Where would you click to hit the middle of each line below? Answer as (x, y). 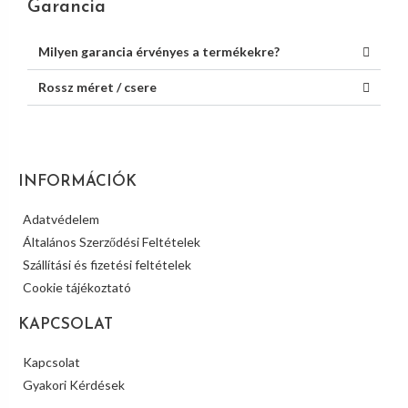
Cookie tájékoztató (77, 287)
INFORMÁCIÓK (77, 181)
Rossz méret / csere (97, 87)
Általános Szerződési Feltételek (112, 241)
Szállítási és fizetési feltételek (107, 264)
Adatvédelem (61, 219)
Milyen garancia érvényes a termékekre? (159, 51)
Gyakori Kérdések (74, 384)
